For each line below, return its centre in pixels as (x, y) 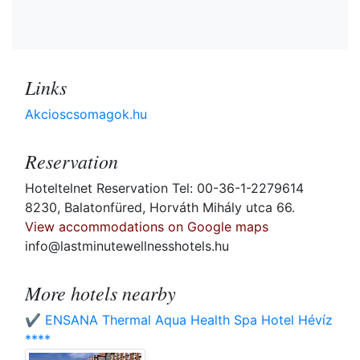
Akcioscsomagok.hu (86, 115)
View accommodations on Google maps (147, 227)
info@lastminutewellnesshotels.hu (127, 246)
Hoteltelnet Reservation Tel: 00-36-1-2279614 (164, 188)
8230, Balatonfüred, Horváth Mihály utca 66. (160, 208)
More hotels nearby (100, 293)
